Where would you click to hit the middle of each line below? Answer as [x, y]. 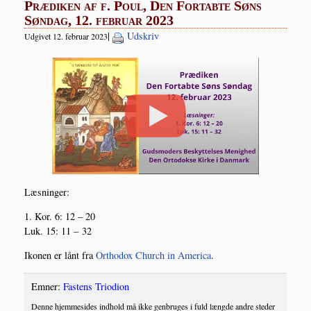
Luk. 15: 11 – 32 [58, 231]
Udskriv [143, 36]
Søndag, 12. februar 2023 [99, 20]
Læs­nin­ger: [47, 192]
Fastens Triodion [96, 286]
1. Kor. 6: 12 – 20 [60, 217]
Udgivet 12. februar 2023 [66, 36]
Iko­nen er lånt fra [60, 255]
